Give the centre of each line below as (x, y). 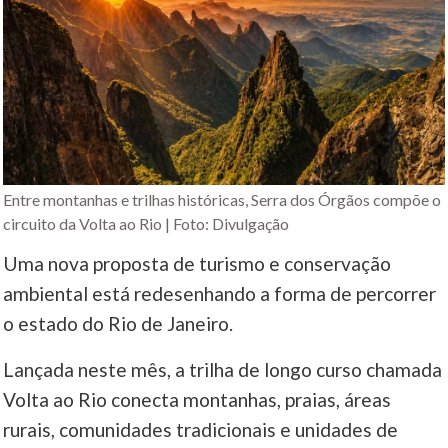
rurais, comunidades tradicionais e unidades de (201, 430)
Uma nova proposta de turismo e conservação (197, 264)
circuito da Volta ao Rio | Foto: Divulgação (146, 224)
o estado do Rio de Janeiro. (118, 324)
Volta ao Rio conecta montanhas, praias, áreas (197, 400)
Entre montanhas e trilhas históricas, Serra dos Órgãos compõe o (222, 200)
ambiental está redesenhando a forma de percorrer (220, 294)
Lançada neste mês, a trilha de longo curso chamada (223, 370)
